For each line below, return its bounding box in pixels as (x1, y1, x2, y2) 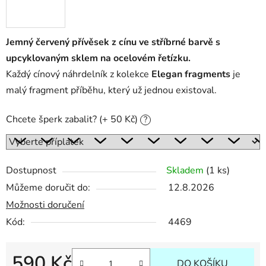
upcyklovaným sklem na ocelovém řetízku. (6, 51, 191, 65)
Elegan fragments (151, 67, 230, 81)
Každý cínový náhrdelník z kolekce (6, 67, 151, 81)
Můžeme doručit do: (6, 180, 90, 194)
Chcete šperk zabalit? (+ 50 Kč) (6, 112, 140, 126)
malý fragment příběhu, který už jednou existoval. (6, 83, 217, 97)
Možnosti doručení (6, 198, 84, 211)
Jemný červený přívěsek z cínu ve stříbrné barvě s (6, 35, 220, 49)
